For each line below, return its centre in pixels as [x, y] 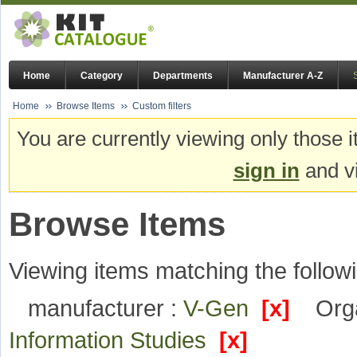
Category [102, 76]
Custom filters [162, 106]
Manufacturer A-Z [283, 76]
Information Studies [114, 340]
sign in [266, 171]
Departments [183, 76]
